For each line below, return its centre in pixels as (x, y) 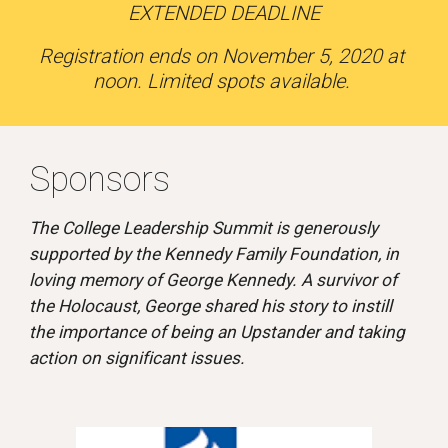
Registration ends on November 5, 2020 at (221, 56)
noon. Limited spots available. (224, 81)
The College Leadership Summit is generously (204, 228)
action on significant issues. (137, 358)
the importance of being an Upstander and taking (217, 332)
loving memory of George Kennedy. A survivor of (213, 280)
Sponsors (104, 179)
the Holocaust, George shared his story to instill (211, 306)
